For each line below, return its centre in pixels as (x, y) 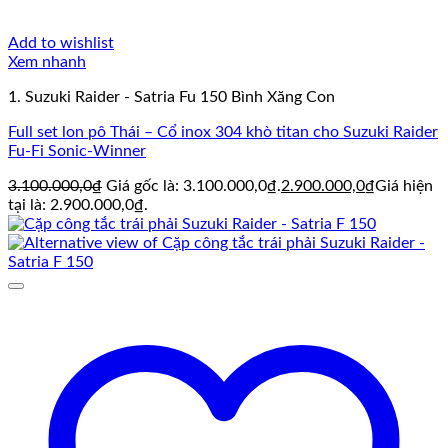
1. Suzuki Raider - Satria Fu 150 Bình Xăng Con (171, 97)
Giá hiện (404, 186)
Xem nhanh (47, 62)
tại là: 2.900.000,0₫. (78, 205)
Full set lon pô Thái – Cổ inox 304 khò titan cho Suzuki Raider (223, 132)
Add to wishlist (61, 43)
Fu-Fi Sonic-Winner (77, 151)
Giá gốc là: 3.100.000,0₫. (193, 186)
